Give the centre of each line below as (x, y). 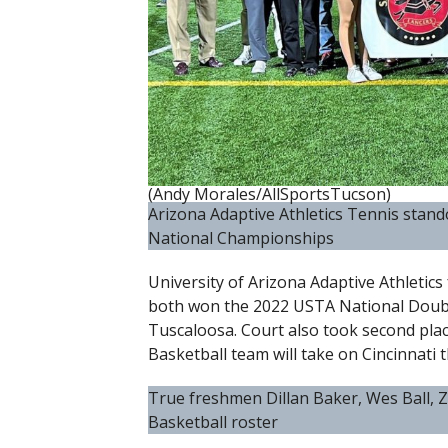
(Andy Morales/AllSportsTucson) (269, 194)
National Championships (240, 238)
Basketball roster (212, 422)
